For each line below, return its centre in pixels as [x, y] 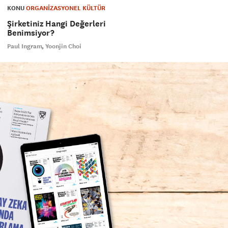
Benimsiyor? [31, 33]
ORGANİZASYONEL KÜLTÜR [65, 8]
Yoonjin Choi [63, 47]
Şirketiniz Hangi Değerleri [56, 24]
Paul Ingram [24, 47]
